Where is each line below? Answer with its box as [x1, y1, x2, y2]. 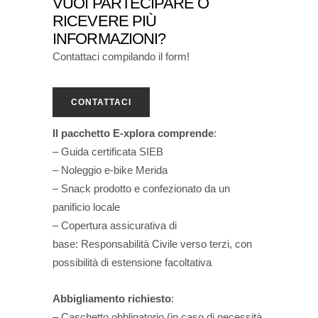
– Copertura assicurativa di [53, 219, 177, 231]
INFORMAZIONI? [53, 30, 166, 48]
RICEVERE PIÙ [53, 12, 157, 30]
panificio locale [53, 201, 120, 213]
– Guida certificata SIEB [53, 146, 163, 158]
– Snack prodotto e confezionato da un [53, 182, 230, 194]
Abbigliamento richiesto [53, 292, 171, 305]
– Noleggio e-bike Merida [53, 164, 168, 176]
